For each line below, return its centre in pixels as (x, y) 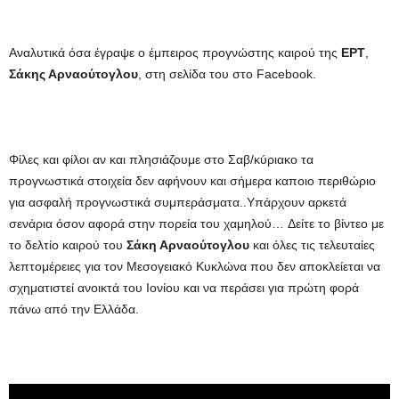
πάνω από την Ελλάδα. (74, 309)
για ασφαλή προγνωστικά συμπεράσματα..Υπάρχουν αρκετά (178, 202)
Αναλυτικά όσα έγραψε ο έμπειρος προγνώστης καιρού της (175, 53)
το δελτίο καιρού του (68, 245)
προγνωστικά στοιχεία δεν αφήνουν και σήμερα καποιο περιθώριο (192, 181)
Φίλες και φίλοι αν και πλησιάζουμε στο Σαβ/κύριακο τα (161, 159)
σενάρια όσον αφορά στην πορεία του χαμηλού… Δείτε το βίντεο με (196, 224)
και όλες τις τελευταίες (312, 245)
